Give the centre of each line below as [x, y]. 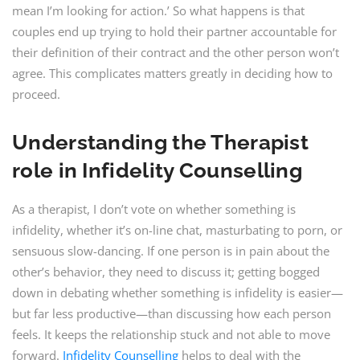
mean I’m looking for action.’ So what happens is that [158, 10]
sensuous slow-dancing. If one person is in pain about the [171, 251]
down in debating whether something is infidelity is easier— [178, 292]
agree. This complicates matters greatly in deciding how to [172, 73]
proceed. [36, 94]
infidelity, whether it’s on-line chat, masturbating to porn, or [177, 230]
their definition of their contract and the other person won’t [176, 52]
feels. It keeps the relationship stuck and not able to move [171, 334]
